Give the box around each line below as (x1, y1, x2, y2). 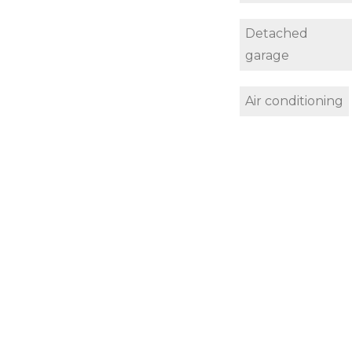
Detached (244, 26, 308, 41)
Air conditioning (244, 93, 343, 108)
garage (244, 48, 289, 63)
